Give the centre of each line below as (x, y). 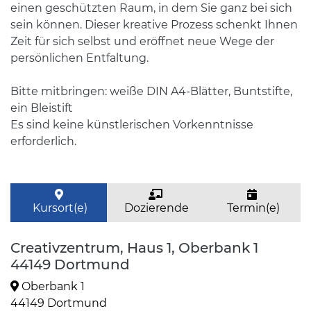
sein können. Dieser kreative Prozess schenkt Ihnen (154, 25)
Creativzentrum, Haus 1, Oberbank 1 (134, 248)
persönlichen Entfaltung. (79, 58)
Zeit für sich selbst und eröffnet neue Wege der (142, 41)
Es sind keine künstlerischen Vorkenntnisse (132, 125)
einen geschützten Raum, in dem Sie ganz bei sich (151, 8)
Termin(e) (252, 208)
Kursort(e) (59, 208)
